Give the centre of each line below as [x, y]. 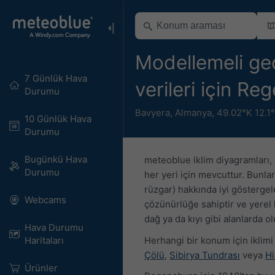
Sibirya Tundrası [205, 255]
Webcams [45, 200]
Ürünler [41, 268]
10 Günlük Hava [58, 119]
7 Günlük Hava [56, 78]
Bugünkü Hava [56, 159]
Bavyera [153, 112]
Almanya [193, 112]
